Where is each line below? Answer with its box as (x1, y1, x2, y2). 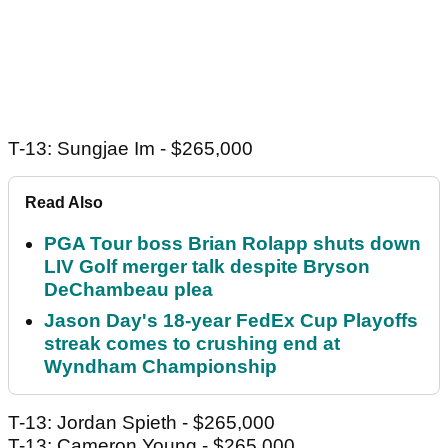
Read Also (25, 194, 103, 212)
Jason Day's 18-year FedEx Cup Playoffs (44, 310, 418, 332)
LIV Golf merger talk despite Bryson (44, 256, 370, 278)
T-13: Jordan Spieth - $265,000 (8, 412, 275, 434)
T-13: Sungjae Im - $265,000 (8, 138, 253, 160)
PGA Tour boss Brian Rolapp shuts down (44, 233, 421, 255)
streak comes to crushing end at (44, 333, 340, 355)
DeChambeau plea (44, 279, 213, 301)
